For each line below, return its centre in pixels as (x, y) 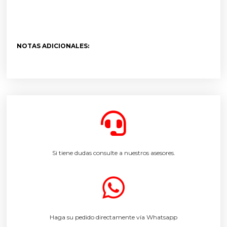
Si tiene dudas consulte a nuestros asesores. (113, 153)
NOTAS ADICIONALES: (53, 46)
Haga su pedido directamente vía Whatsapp (113, 217)
